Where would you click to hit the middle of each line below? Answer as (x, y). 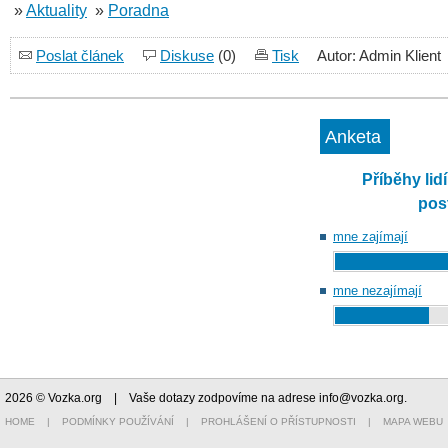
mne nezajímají (377, 290)
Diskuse (187, 56)
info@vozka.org (361, 398)
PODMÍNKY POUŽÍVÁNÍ (118, 421)
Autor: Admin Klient (379, 56)
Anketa (353, 137)
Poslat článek (80, 56)
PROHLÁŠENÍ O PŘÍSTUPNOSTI (278, 421)
